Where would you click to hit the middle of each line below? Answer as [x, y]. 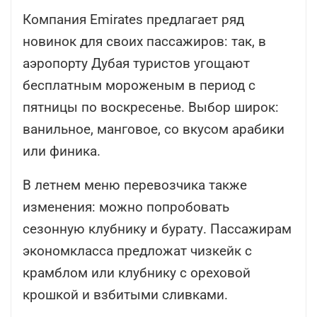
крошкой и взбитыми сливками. [125, 295]
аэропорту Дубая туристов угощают [136, 64]
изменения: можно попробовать [126, 207]
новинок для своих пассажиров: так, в [144, 42]
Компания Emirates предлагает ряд [133, 20]
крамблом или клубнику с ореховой [137, 273]
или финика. [62, 151]
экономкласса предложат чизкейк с [137, 251]
